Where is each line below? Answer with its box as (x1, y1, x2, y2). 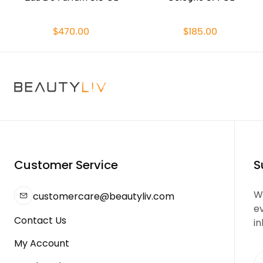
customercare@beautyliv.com (33, 189, 174, 203)
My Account (14, 237, 69, 250)
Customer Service (14, 157, 118, 173)
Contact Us (14, 214, 66, 227)
